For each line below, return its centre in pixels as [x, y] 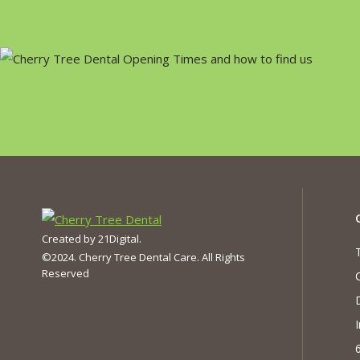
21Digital [119, 239]
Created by [70, 239]
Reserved [65, 273]
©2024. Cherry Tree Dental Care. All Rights [143, 257]
